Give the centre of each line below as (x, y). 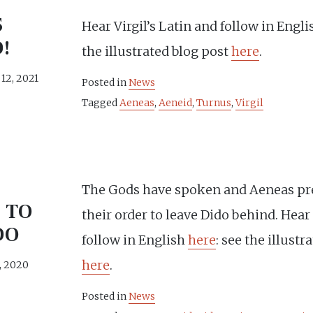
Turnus (214, 103)
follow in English (135, 240)
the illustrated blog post (157, 51)
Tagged (101, 103)
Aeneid (176, 103)
